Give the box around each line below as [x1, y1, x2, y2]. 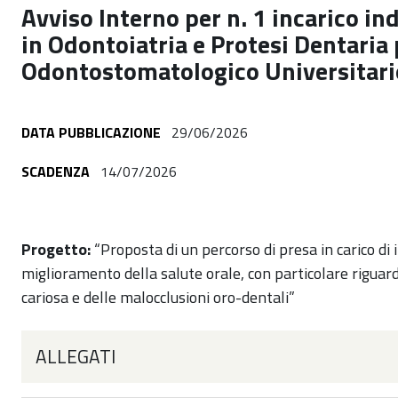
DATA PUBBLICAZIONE [21, 122, 161, 143]
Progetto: [21, 237, 91, 261]
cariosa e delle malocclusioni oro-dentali [21, 285, 289, 309]
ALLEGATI [36, 342, 115, 370]
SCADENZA [21, 161, 90, 182]
